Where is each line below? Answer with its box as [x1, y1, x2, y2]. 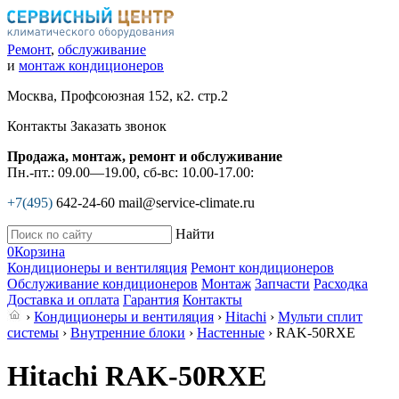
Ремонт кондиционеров [191, 260, 334, 275]
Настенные [197, 325, 265, 340]
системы [7, 325, 59, 340]
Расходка [313, 276, 368, 291]
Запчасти [255, 276, 310, 291]
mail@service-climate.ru [118, 195, 255, 210]
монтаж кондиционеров [19, 58, 164, 73]
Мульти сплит [278, 309, 362, 324]
